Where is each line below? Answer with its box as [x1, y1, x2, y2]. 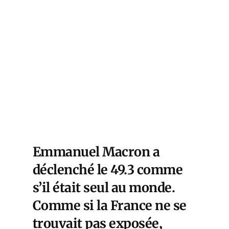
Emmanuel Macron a [33, 144, 160, 161]
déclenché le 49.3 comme [33, 162, 183, 178]
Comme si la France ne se [33, 197, 187, 214]
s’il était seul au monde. [33, 179, 175, 196]
